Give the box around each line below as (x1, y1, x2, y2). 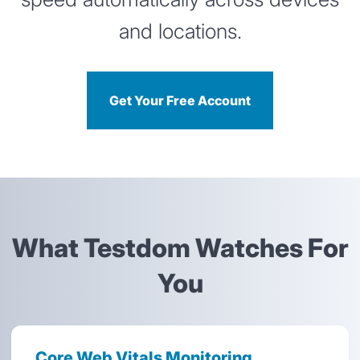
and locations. (118, 18, 242, 43)
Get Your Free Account (109, 92, 251, 108)
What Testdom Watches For (11, 232, 349, 264)
